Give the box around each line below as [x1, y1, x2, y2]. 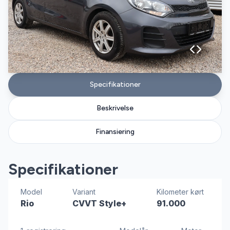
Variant [72, 187, 95, 196]
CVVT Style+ [72, 198, 126, 208]
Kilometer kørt [157, 187, 204, 196]
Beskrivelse [97, 104, 133, 112]
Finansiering [95, 127, 135, 136]
